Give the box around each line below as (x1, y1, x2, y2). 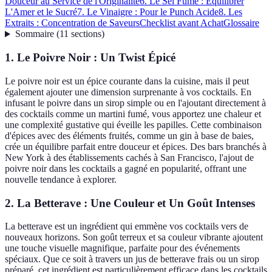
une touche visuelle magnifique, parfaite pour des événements (5, 243, 240, 254)
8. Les (219, 7, 242, 18)
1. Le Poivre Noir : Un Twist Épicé (5, 51, 175, 64)
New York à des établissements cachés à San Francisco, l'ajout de (5, 152, 254, 163)
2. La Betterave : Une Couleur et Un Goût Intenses (5, 196, 255, 209)
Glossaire (223, 18, 259, 29)
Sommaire (15, 29, 54, 39)
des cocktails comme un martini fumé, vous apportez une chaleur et (5, 108, 261, 119)
